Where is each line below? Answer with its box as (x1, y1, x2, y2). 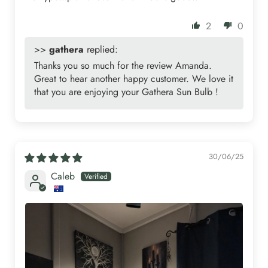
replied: (84, 42, 118, 57)
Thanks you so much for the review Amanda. (34, 59, 212, 73)
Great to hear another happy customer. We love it (34, 72, 233, 86)
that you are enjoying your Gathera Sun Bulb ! (34, 85, 218, 99)
